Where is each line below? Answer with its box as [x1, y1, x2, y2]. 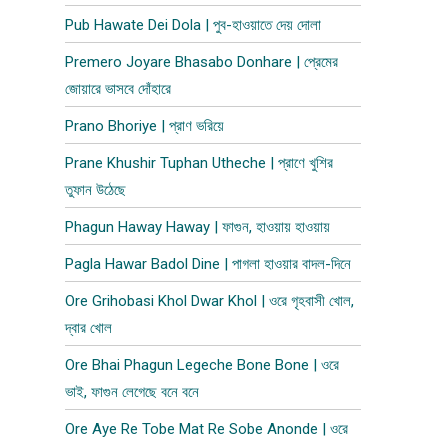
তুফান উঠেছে [65, 181, 127, 199]
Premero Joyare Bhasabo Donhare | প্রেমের [65, 53, 339, 71]
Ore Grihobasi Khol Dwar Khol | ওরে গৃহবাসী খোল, [65, 292, 355, 310]
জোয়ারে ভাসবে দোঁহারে [65, 80, 172, 98]
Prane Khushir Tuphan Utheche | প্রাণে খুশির [65, 154, 334, 172]
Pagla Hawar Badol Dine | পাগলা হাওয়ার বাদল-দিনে [65, 255, 352, 273]
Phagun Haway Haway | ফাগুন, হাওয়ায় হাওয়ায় [65, 218, 331, 236]
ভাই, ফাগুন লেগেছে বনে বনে [65, 383, 200, 401]
